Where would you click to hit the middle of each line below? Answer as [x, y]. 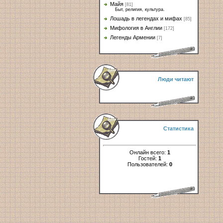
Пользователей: [148, 164]
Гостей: [148, 158]
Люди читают [176, 79]
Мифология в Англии [136, 28]
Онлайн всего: [148, 152]
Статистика [178, 128]
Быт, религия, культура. [140, 9]
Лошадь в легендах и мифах [146, 18]
